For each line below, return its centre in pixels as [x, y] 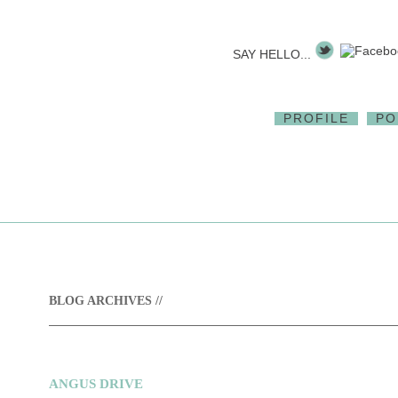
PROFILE [316, 118]
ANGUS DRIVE [96, 383]
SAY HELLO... [272, 54]
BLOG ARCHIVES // [106, 301]
